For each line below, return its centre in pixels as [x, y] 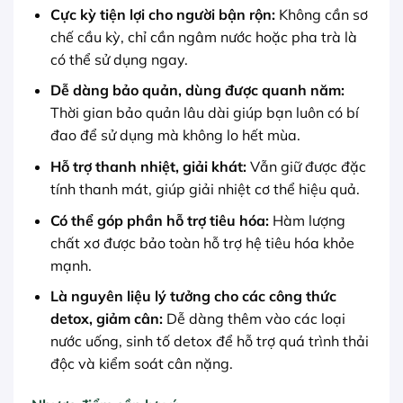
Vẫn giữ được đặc [306, 167]
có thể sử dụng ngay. [119, 59]
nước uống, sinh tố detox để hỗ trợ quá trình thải [209, 341]
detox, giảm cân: [106, 319]
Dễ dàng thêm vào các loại [254, 319]
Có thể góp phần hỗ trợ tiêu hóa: [159, 220]
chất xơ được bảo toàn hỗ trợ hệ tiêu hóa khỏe [202, 242]
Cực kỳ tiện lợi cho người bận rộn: [162, 14]
